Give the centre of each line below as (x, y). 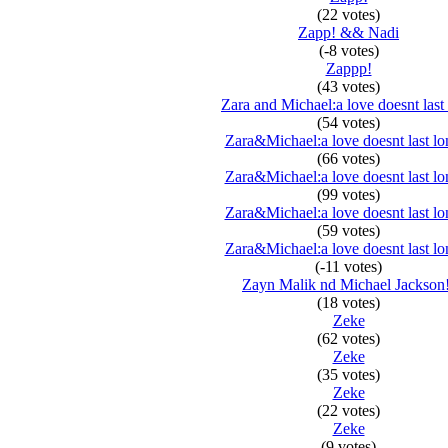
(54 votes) (348, 122)
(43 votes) (348, 86)
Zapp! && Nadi (348, 32)
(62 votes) (348, 338)
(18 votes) (348, 302)
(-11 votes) (348, 266)
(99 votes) (348, 194)
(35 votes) (348, 374)
